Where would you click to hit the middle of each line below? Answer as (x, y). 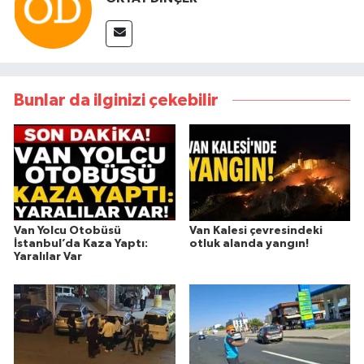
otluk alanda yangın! (249, 244)
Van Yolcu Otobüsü (67, 231)
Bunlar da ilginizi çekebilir (116, 100)
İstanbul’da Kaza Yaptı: (81, 244)
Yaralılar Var (48, 257)
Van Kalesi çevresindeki (256, 231)
